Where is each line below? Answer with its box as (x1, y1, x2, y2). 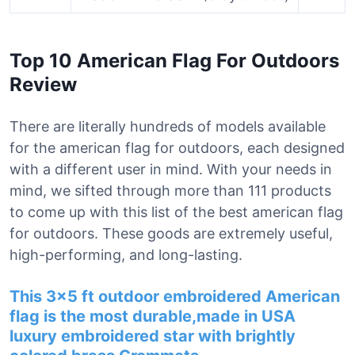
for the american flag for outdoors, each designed (10, 139, 345, 156)
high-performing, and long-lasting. (10, 246, 242, 263)
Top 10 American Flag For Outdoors (10, 49, 339, 72)
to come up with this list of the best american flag (10, 204, 343, 220)
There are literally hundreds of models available (10, 118, 326, 135)
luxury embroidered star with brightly (10, 326, 296, 345)
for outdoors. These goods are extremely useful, (10, 225, 333, 242)
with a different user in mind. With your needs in (10, 161, 332, 177)
